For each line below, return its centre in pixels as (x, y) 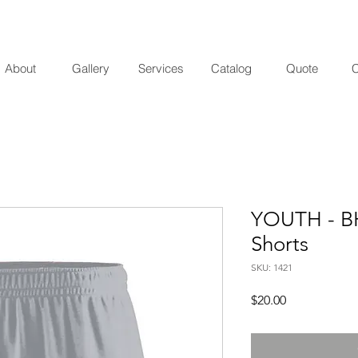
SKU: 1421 (272, 267)
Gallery (91, 68)
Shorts (280, 244)
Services (161, 68)
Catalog (231, 68)
